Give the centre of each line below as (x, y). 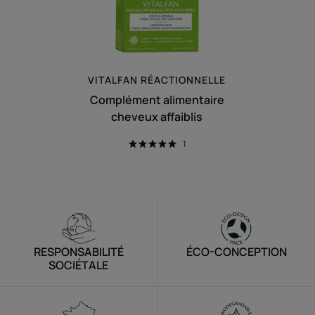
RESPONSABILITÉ (78, 251)
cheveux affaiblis (157, 116)
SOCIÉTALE (78, 265)
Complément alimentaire (157, 99)
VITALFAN (113, 79)
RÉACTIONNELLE (182, 79)
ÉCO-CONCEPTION (236, 251)
